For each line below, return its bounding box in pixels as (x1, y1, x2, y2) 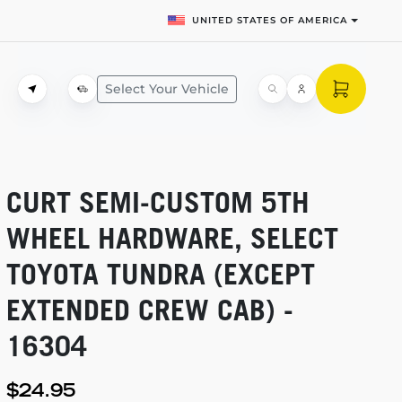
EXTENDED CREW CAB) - (5, 293, 293, 327)
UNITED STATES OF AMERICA (192, 14, 348, 26)
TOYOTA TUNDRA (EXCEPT (5, 257, 315, 291)
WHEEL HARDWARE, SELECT (5, 221, 338, 255)
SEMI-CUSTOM (78, 185, 253, 219)
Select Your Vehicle (105, 80, 229, 97)
